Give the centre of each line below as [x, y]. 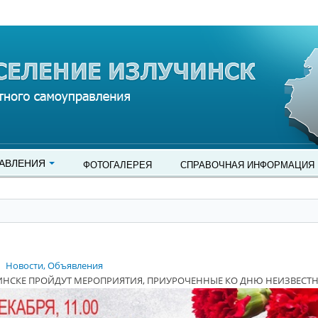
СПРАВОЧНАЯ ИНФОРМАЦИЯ [247, 164]
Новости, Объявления [54, 265]
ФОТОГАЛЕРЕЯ [117, 164]
